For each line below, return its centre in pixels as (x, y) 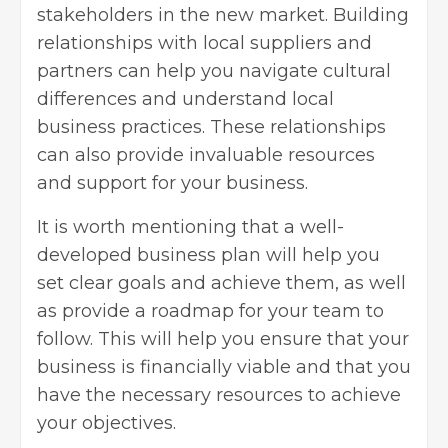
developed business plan (149, 254)
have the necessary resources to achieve (219, 394)
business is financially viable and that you (224, 366)
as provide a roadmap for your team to (210, 310)
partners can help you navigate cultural (214, 70)
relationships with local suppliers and (204, 42)
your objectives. (106, 422)
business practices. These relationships (211, 126)
